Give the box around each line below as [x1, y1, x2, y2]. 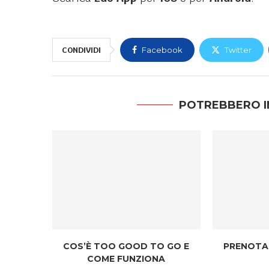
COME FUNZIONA [87, 253, 166, 264]
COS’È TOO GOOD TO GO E [63, 240, 190, 252]
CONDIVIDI [62, 45, 101, 56]
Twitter [225, 45, 252, 55]
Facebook [142, 45, 183, 55]
